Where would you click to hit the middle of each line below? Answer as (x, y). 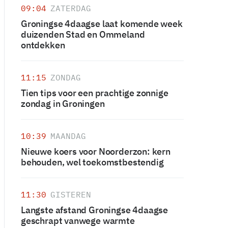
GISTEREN (71, 194)
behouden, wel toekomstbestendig (92, 162)
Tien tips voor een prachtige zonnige (95, 93)
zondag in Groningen (63, 104)
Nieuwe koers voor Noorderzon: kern (96, 151)
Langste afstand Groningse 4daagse (95, 210)
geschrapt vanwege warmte (78, 221)
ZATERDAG (71, 8)
